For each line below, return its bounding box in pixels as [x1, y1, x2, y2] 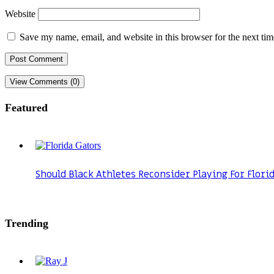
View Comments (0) [10, 77, 80, 87]
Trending [5, 217, 48, 230]
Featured [5, 102, 48, 114]
